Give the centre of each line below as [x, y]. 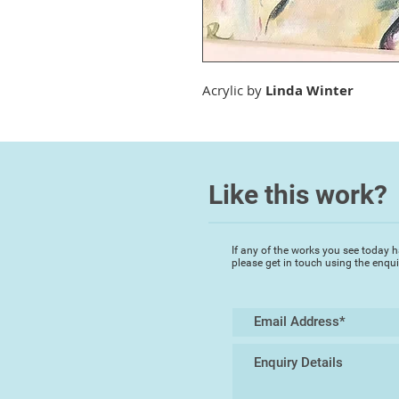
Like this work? [298, 195]
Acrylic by [234, 90]
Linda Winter [310, 90]
